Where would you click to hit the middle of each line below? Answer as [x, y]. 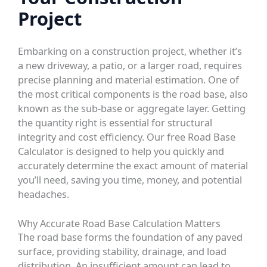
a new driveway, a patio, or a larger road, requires [130, 66]
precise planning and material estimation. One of [129, 80]
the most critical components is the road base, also [133, 94]
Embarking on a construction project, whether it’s [130, 51]
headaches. [44, 194]
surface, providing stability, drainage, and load [122, 252]
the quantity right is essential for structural [115, 123]
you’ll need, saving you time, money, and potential [130, 180]
